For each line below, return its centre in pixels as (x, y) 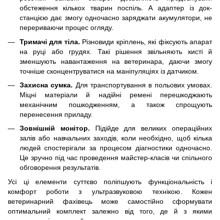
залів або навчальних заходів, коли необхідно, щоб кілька (116, 138)
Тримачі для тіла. (50, 41)
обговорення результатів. (60, 168)
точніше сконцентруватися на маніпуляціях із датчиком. (109, 71)
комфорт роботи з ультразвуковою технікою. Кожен (110, 191)
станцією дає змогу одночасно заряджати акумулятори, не (116, 18)
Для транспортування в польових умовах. (143, 85)
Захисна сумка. (46, 85)
